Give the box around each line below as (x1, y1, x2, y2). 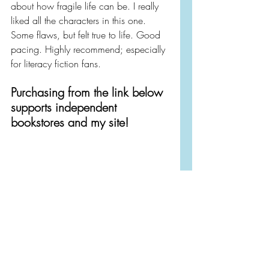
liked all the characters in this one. (11, 14, 149, 27)
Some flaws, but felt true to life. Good (11, 28, 163, 41)
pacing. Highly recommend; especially (11, 43, 168, 56)
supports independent (11, 99, 120, 115)
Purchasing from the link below (11, 84, 166, 100)
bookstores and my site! (11, 114, 128, 130)
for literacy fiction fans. (11, 57, 101, 70)
